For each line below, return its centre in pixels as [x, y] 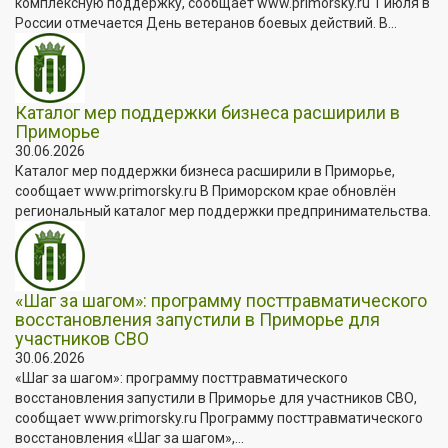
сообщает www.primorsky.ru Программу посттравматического [219, 417]
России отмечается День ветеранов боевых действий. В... [206, 22]
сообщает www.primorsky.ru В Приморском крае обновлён [205, 190]
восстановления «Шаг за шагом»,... [129, 437]
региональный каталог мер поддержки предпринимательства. [223, 210]
